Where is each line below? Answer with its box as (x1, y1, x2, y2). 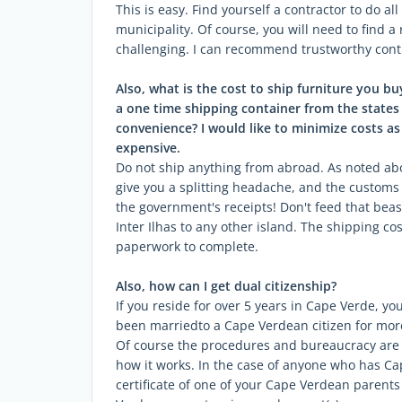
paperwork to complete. (116, 238, 258, 255)
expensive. (116, 139, 180, 156)
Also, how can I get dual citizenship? (116, 277, 336, 294)
